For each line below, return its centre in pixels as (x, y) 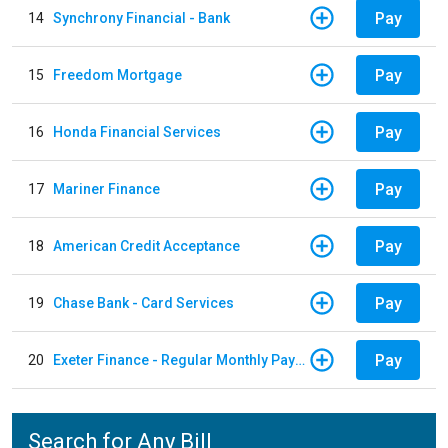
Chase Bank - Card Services (143, 302)
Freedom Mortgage (117, 74)
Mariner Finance (106, 188)
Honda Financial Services (137, 131)
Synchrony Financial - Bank (141, 17)
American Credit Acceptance (146, 245)
